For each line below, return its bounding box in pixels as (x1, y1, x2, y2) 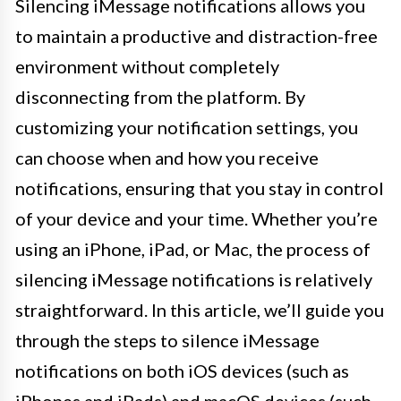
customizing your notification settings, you (15, 116, 358, 139)
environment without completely (15, 55, 279, 78)
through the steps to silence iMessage (15, 329, 320, 352)
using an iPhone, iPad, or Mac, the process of (15, 238, 371, 260)
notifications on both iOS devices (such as (15, 360, 349, 382)
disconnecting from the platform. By (15, 86, 305, 108)
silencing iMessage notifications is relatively (15, 269, 372, 291)
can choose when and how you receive (15, 147, 319, 169)
